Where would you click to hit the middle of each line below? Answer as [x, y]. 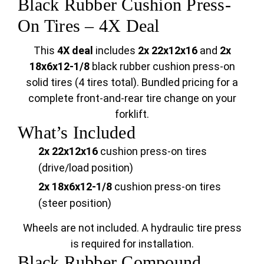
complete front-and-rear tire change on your [132, 98]
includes [115, 50]
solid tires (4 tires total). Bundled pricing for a [132, 82]
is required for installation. [132, 244]
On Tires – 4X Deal [89, 25]
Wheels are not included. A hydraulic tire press [132, 228]
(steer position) [75, 203]
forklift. [132, 114]
